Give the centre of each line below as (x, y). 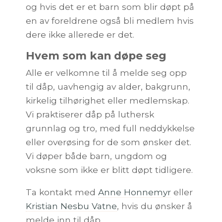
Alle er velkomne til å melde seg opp (106, 72)
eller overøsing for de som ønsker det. (109, 142)
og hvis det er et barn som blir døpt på (110, 7)
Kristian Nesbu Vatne (71, 206)
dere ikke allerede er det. (81, 35)
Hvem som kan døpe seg (96, 56)
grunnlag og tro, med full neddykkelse (110, 128)
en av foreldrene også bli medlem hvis (110, 21)
